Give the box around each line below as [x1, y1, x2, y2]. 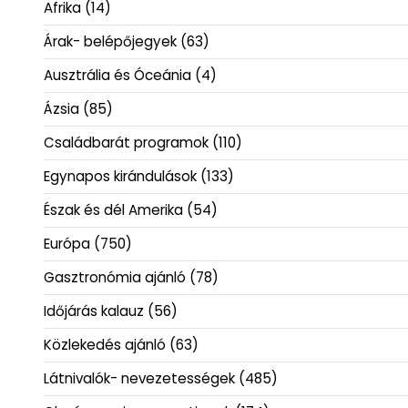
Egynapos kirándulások [44, 167, 197, 187]
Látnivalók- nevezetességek [44, 369, 235, 389]
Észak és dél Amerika [44, 200, 183, 220]
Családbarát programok [44, 133, 209, 153]
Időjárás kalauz [44, 301, 144, 321]
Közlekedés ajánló [44, 335, 166, 355]
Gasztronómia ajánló [44, 268, 186, 288]
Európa [44, 234, 90, 254]
